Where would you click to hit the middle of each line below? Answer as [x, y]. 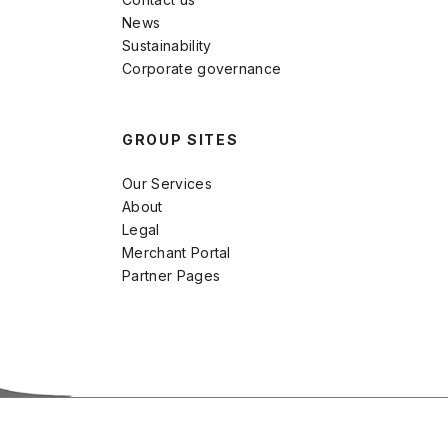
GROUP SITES [180, 139]
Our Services [167, 183]
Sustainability [167, 45]
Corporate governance [202, 68]
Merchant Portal [176, 252]
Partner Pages [171, 275]
